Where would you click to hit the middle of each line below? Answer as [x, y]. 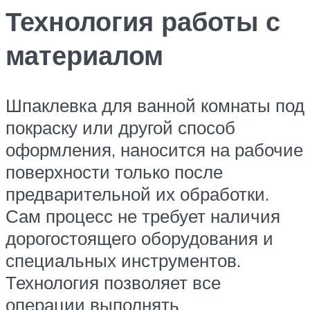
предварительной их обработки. [137, 193]
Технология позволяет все [113, 282]
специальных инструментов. [123, 260]
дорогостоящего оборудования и [139, 238]
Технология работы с [143, 21]
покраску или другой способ [120, 127]
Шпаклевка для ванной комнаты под [155, 105]
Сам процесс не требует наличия [143, 216]
